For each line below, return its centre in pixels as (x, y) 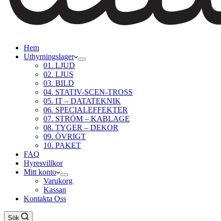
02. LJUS (58, 74)
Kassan (55, 190)
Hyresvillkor (43, 163)
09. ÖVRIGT (65, 136)
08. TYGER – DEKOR (81, 128)
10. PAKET (62, 145)
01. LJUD (59, 65)
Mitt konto (40, 172)
